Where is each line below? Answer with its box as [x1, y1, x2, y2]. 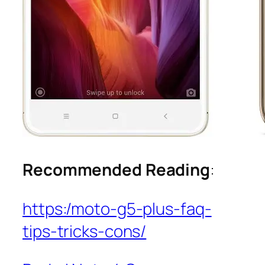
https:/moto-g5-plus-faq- [22, 197, 212, 219]
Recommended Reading [22, 159, 211, 180]
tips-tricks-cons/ [22, 219, 147, 242]
